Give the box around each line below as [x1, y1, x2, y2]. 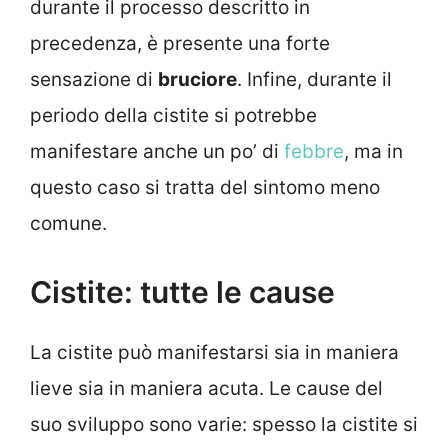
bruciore [158, 67, 237, 91]
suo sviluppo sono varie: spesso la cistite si [30, 413, 418, 437]
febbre [284, 139, 344, 163]
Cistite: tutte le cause [30, 274, 335, 311]
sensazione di [30, 67, 158, 91]
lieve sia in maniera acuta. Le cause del [30, 377, 383, 401]
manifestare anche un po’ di [30, 139, 284, 163]
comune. [30, 211, 107, 235]
